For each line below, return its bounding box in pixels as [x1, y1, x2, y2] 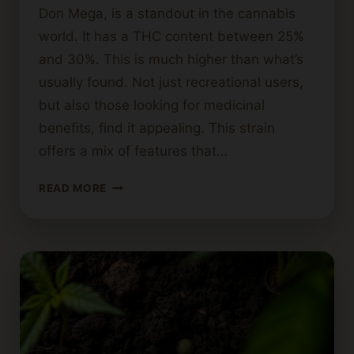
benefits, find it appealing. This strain [39, 120, 275, 137]
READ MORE [39, 182, 107, 195]
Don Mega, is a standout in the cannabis [39, 6, 296, 22]
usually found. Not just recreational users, [39, 74, 303, 91]
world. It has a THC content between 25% [39, 28, 304, 45]
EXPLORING [106, 178, 174, 191]
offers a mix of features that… [39, 143, 228, 160]
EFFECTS [106, 269, 157, 282]
